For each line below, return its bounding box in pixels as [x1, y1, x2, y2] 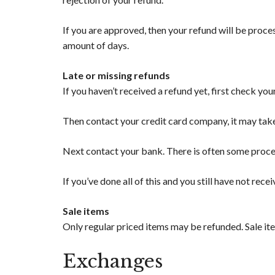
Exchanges [63, 250, 163, 273]
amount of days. [63, 39, 129, 52]
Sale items [63, 205, 109, 217]
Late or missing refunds [63, 69, 170, 82]
